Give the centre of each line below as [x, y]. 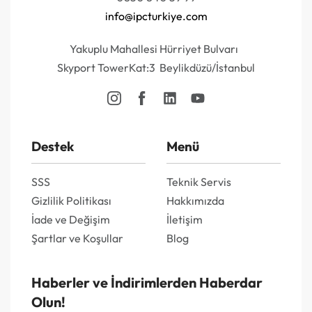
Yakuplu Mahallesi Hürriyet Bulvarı [156, 49]
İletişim [185, 219]
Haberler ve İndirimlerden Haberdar [147, 282]
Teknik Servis [199, 181]
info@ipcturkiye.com [156, 16]
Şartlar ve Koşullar [77, 238]
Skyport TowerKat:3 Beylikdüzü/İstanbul [156, 68]
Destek [53, 147]
